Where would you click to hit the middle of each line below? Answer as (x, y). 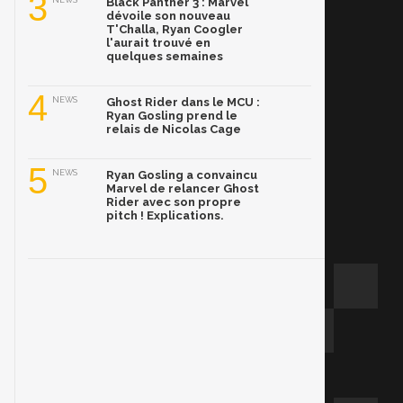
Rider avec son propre (174, 202)
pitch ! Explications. (165, 215)
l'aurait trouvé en (158, 43)
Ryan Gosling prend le (172, 116)
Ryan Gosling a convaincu (182, 175)
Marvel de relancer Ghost (183, 188)
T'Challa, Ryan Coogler (175, 29)
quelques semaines (165, 56)
